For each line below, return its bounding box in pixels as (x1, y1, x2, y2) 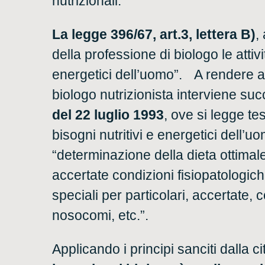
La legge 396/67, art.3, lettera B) (52, 27, 256, 42)
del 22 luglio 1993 (52, 107, 164, 122)
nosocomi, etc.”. (52, 208, 148, 223)
